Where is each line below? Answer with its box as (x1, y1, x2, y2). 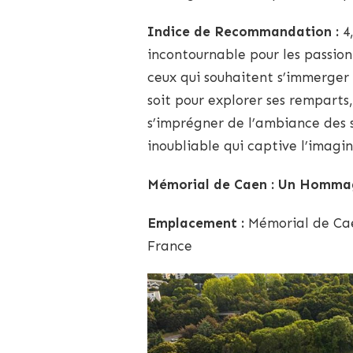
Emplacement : (147, 214, 244, 231)
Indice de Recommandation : (147, 23, 339, 39)
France (147, 237, 192, 254)
